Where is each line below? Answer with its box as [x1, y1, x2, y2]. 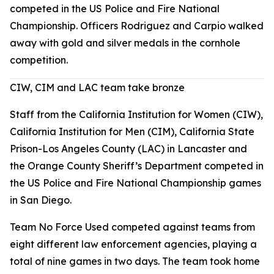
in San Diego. [10, 193, 72, 206]
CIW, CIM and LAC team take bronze [10, 81, 185, 94]
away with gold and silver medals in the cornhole [10, 36, 240, 49]
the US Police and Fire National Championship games [10, 176, 261, 189]
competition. [10, 53, 68, 66]
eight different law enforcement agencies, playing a [10, 237, 257, 250]
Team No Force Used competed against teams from [10, 220, 255, 233]
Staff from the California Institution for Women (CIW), [10, 108, 263, 120]
